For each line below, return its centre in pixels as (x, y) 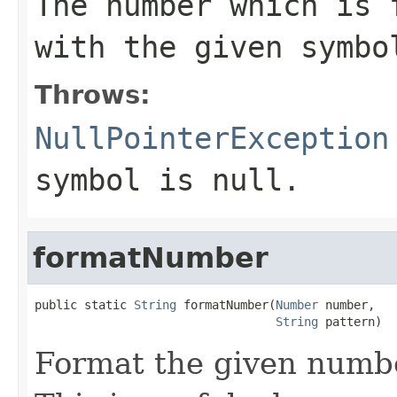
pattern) (350, 321)
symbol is (123, 179)
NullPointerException (212, 138)
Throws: (93, 94)
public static (84, 304)
